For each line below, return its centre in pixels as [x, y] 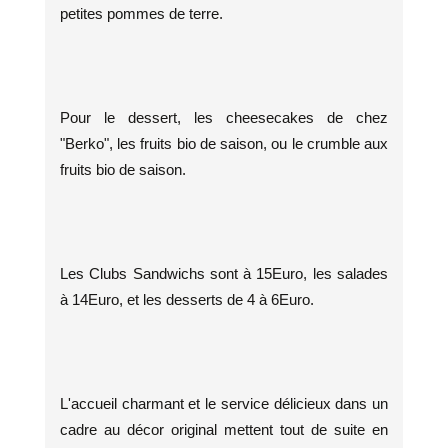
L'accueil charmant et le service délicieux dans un [224, 403]
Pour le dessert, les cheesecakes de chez [224, 117]
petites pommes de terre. [141, 13]
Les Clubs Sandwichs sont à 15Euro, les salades [224, 273]
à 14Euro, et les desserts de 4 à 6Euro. [187, 299]
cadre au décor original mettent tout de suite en [224, 429]
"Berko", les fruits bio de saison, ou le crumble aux [224, 143]
